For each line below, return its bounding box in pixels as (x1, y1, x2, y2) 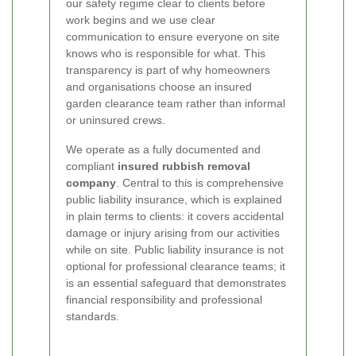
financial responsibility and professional (66, 292, 262, 306)
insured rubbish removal (118, 159, 250, 172)
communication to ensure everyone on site (66, 29, 280, 43)
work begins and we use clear (66, 13, 215, 26)
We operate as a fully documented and (66, 142, 261, 156)
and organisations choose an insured (66, 79, 252, 93)
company (66, 176, 116, 189)
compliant (66, 159, 118, 172)
